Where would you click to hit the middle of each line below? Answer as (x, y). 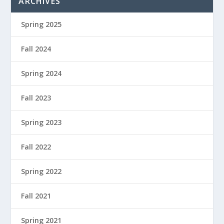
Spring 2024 (41, 73)
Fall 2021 (36, 195)
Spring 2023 (41, 122)
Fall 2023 (36, 97)
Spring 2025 (41, 24)
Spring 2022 (41, 171)
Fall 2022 (36, 146)
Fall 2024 (36, 48)
